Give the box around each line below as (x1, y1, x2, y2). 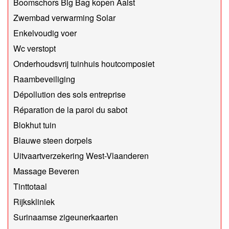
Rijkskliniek (13, 196, 55, 208)
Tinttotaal (13, 180, 47, 193)
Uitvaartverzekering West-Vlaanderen (13, 150, 149, 162)
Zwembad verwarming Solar (13, 12, 116, 24)
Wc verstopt (13, 42, 56, 55)
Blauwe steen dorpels (13, 134, 92, 147)
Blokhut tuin (13, 119, 56, 131)
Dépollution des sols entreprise (13, 88, 126, 101)
